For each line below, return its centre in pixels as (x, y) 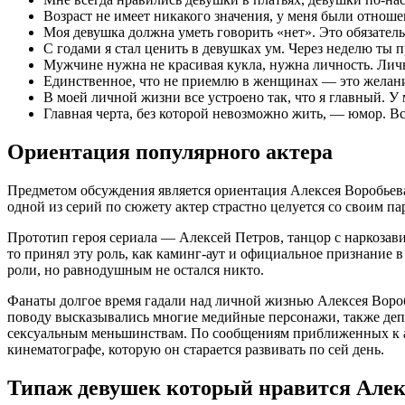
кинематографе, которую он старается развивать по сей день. (196, 350)
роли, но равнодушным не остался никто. (136, 270)
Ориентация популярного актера (170, 152)
